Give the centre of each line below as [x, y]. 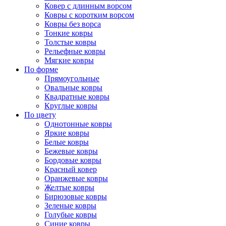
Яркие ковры [67, 133]
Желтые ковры [69, 187]
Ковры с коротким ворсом [89, 15]
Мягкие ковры [69, 60]
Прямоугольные [72, 78]
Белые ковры [67, 142]
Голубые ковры [71, 215]
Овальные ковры [73, 88]
